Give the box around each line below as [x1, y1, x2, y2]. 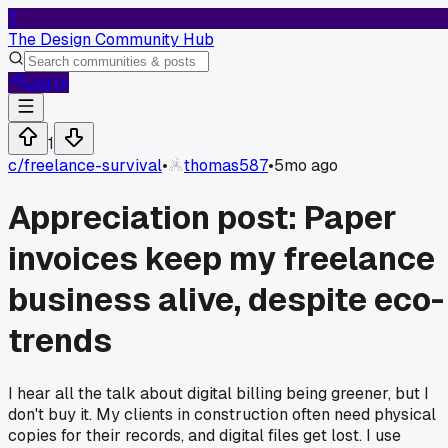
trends [8, 320, 112, 362]
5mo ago [274, 155, 338, 176]
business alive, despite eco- [8, 279, 444, 321]
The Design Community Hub [8, 29, 214, 50]
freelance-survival [24, 155, 162, 176]
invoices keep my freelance [8, 238, 435, 280]
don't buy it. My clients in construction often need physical [8, 403, 436, 425]
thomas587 [184, 155, 268, 176]
